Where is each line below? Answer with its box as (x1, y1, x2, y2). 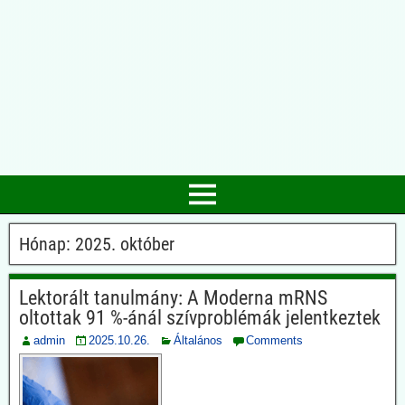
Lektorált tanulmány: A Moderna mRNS (19, 287, 327, 309)
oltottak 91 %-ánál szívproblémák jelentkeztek (19, 306, 381, 329)
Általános (174, 334, 222, 347)
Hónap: (19, 233, 75, 255)
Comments (246, 334, 303, 347)
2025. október (75, 233, 174, 255)
